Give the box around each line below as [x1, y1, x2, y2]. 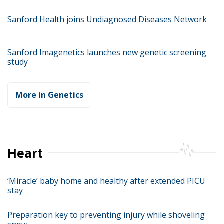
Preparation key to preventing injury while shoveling [7, 209, 205, 220]
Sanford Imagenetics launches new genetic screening [7, 47, 206, 58]
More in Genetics [15, 89, 83, 101]
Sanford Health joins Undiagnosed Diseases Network [7, 14, 207, 25]
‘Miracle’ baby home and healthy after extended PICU [7, 175, 205, 186]
